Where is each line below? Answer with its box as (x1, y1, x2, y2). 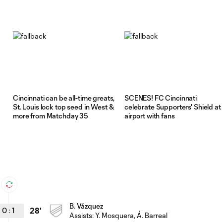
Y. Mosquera (95, 211, 134, 220)
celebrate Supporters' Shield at (124, 102, 221, 111)
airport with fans (124, 111, 175, 120)
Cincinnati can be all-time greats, (13, 93, 115, 102)
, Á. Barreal (134, 211, 167, 220)
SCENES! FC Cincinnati (124, 93, 197, 102)
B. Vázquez (69, 201, 103, 210)
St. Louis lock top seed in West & (13, 102, 114, 111)
